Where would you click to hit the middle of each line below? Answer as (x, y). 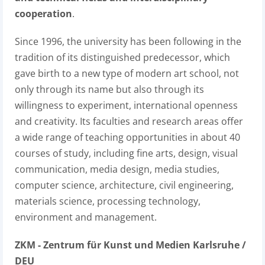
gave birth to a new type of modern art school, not (127, 73)
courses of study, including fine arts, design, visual (126, 153)
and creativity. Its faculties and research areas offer (129, 121)
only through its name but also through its (109, 89)
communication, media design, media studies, (117, 169)
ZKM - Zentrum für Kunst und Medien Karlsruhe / (130, 245)
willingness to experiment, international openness (126, 105)
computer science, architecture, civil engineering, (124, 185)
